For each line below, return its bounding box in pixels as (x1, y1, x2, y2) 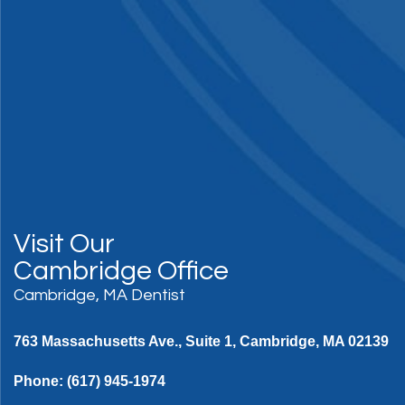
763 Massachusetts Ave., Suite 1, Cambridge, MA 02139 (14, 334, 389, 349)
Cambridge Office (14, 257, 229, 285)
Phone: (14, 373, 67, 389)
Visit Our (14, 230, 115, 258)
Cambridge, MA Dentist (14, 287, 185, 304)
